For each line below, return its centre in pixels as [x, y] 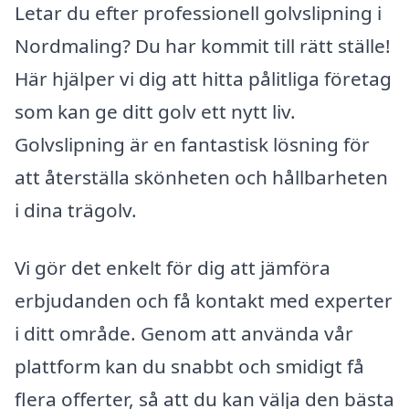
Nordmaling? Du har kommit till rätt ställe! [203, 45]
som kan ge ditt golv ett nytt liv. [155, 111]
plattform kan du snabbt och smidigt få [189, 367]
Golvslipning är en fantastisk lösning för [192, 144]
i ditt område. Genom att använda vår [184, 334]
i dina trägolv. [76, 210]
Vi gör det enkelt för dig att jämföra [173, 268]
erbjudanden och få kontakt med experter [204, 301]
